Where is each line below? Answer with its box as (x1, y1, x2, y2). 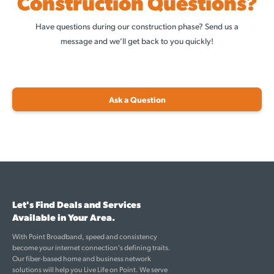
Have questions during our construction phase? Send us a (35, 20, 239, 31)
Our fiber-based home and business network (12, 253, 151, 263)
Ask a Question (108, 94, 166, 105)
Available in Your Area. (12, 210, 115, 223)
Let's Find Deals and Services (12, 198, 141, 210)
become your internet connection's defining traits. (12, 242, 171, 252)
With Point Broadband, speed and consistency (12, 231, 157, 241)
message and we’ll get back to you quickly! (61, 35, 213, 46)
